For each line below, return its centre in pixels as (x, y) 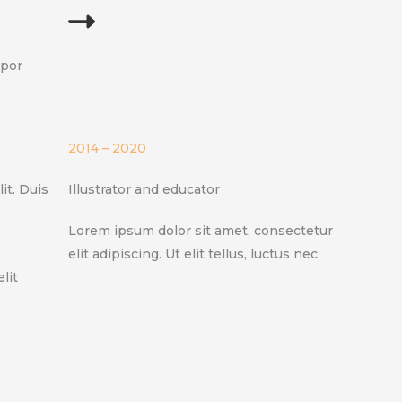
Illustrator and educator (144, 189)
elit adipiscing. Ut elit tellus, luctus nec (193, 253)
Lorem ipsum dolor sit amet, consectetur (201, 230)
